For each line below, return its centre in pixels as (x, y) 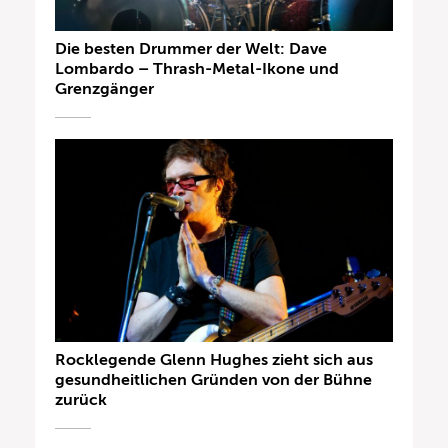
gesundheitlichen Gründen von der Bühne (213, 380)
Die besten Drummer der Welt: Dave (191, 49)
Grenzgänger (104, 89)
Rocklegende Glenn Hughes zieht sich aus (214, 360)
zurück (81, 400)
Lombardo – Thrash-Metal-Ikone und (197, 69)
